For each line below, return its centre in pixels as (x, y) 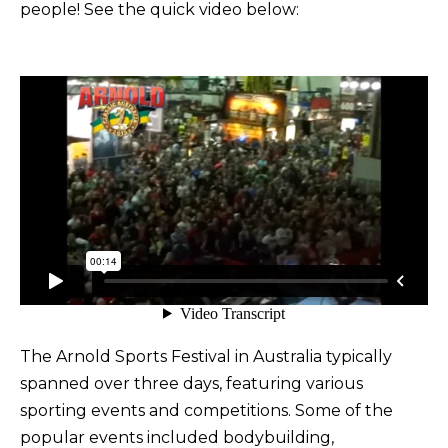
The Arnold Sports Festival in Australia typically (206, 357)
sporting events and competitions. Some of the (206, 411)
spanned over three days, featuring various (191, 384)
